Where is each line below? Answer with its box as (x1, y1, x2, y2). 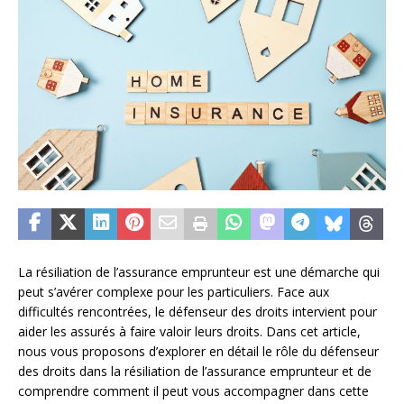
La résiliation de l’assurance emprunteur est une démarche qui (18, 263, 380, 281)
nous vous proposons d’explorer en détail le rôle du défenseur (18, 343, 379, 361)
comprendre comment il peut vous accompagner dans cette (18, 382, 369, 400)
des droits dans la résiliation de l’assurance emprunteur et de (18, 363, 372, 381)
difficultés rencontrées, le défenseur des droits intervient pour (18, 303, 377, 321)
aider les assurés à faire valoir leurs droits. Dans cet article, (18, 323, 361, 341)
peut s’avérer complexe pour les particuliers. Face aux (18, 283, 329, 301)
